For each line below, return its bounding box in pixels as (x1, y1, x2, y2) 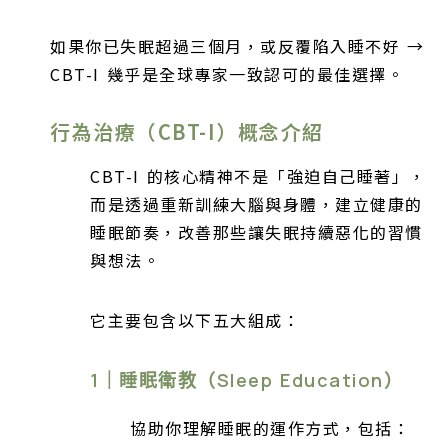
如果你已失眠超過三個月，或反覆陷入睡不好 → (50, 34, 425, 59)
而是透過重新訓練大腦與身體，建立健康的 (90, 192, 423, 217)
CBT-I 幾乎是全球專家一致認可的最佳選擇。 (50, 62, 405, 87)
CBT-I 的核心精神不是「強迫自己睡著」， (90, 164, 427, 189)
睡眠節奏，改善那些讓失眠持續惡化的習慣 (90, 220, 423, 245)
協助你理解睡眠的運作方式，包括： (130, 415, 410, 440)
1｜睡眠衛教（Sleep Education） (90, 368, 404, 393)
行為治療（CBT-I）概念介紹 (50, 117, 324, 147)
